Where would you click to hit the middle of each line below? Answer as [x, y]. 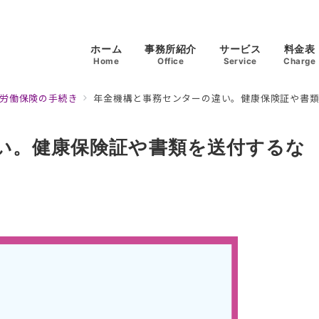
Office [171, 61]
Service [240, 61]
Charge [300, 61]
